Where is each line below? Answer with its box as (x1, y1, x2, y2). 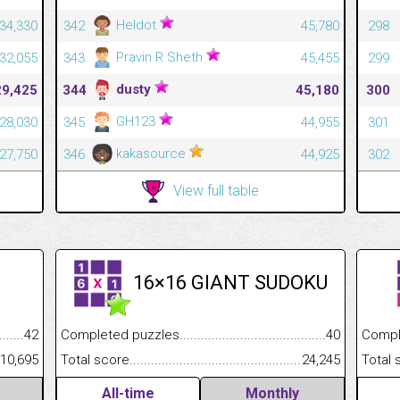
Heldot (112, 16, 160, 33)
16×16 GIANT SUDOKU (132, 271, 328, 294)
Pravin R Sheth (112, 48, 206, 65)
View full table (172, 181, 259, 199)
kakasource (112, 145, 189, 162)
